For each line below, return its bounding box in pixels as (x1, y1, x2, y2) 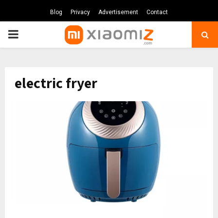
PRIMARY (7, 27, 57, 41)
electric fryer (15, 73, 97, 92)
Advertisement (98, 9, 138, 16)
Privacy (71, 9, 90, 16)
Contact (146, 9, 168, 16)
